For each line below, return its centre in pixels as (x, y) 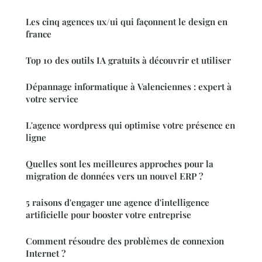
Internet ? (46, 254)
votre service (52, 99)
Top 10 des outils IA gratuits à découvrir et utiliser (128, 61)
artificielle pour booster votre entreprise (108, 215)
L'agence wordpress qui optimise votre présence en (130, 125)
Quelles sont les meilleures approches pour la (120, 164)
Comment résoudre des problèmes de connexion (125, 241)
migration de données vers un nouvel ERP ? (114, 176)
